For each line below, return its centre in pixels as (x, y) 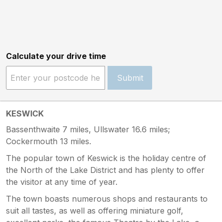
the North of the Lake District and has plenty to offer (105, 170)
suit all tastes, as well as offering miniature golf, (95, 210)
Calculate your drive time (56, 56)
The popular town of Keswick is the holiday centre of (106, 158)
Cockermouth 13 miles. (49, 141)
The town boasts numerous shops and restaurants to (107, 198)
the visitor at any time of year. (62, 182)
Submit (130, 78)
